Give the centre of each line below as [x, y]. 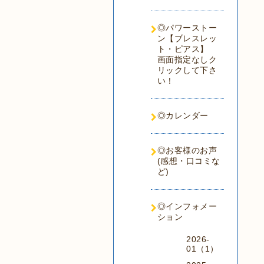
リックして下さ [187, 70]
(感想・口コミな [189, 161]
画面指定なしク [187, 60]
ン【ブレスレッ [187, 38]
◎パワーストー [187, 28]
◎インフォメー [187, 206]
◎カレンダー [183, 115]
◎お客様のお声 [187, 150]
